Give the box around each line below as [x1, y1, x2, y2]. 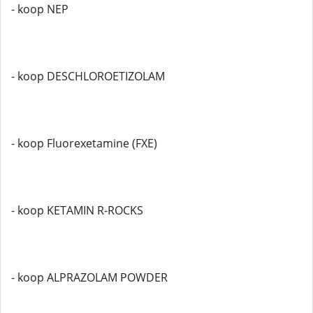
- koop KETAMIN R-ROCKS [11, 203, 143, 218]
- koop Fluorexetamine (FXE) [11, 136, 157, 151]
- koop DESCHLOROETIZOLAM [11, 68, 165, 84]
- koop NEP [11, 1, 68, 17]
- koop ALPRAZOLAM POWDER [11, 270, 168, 285]
